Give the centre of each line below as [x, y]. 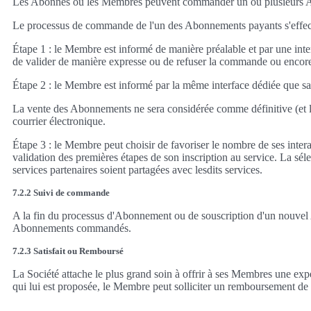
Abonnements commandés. [72, 228]
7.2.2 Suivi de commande [61, 192]
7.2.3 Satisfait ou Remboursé [68, 251]
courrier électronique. [59, 121]
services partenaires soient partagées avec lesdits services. [137, 169]
